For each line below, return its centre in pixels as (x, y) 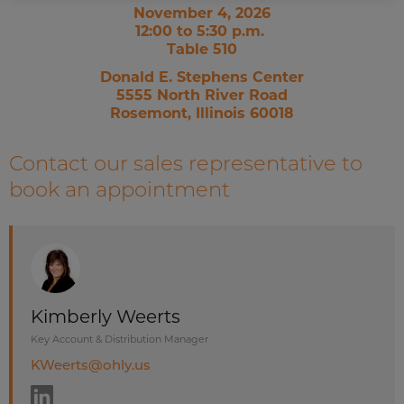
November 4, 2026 (202, 14)
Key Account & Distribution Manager (119, 339)
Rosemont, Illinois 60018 (202, 114)
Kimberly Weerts (106, 316)
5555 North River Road (202, 96)
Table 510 (202, 50)
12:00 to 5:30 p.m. (202, 32)
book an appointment (119, 189)
